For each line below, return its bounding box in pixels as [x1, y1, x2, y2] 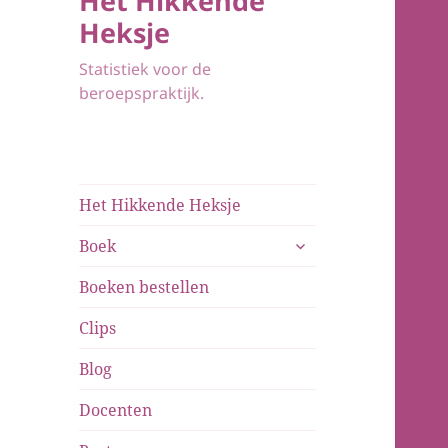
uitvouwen [283, 250, 371, 273]
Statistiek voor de [79, 57, 212, 80]
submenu [283, 228, 360, 251]
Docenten [79, 398, 153, 421]
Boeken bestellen [79, 275, 210, 298]
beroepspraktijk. [79, 81, 205, 104]
